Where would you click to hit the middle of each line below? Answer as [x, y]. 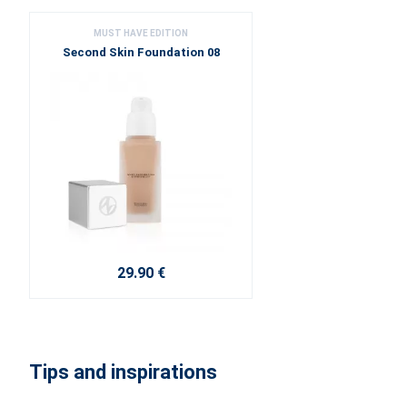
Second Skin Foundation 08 [141, 52]
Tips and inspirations [123, 372]
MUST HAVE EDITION [141, 33]
